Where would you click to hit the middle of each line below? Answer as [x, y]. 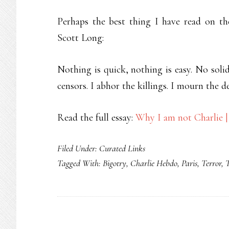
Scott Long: [81, 38]
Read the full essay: [96, 118]
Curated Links [122, 148]
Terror [211, 163]
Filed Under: [78, 148]
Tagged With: [80, 163]
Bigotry [114, 163]
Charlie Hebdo [154, 163]
